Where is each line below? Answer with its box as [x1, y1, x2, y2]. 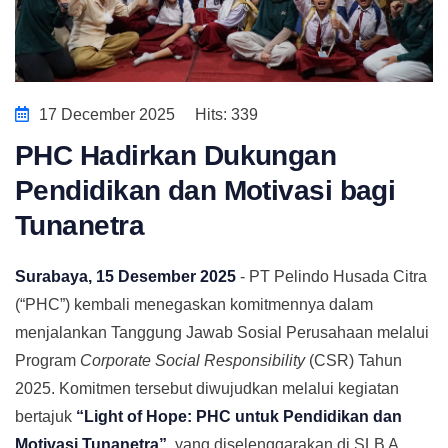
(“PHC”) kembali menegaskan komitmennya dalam [15, 296, 373, 314]
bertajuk [15, 408, 76, 426]
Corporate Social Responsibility [80, 352, 305, 370]
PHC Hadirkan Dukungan [15, 140, 337, 172]
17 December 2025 [39, 106, 175, 124]
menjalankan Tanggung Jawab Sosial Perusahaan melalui [15, 324, 429, 342]
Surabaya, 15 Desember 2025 [15, 268, 236, 286]
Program [15, 352, 80, 370]
